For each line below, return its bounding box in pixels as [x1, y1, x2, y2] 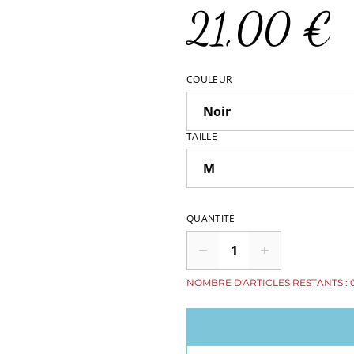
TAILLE [186, 130, 217, 143]
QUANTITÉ [186, 212, 235, 225]
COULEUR [186, 73, 232, 86]
